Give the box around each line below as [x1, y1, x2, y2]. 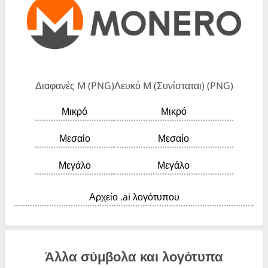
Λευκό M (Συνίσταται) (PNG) [114, 79, 233, 93]
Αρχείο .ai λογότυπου [89, 190, 179, 204]
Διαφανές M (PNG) [35, 79, 114, 93]
